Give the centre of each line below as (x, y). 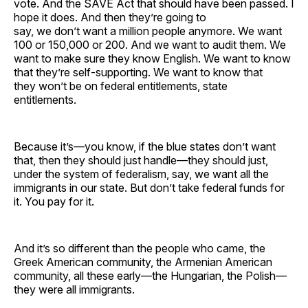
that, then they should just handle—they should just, (141, 160)
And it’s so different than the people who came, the (140, 248)
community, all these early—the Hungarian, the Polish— (150, 275)
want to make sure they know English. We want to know (152, 58)
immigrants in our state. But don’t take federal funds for (149, 187)
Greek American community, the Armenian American (143, 262)
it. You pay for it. (55, 201)
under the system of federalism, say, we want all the (141, 174)
